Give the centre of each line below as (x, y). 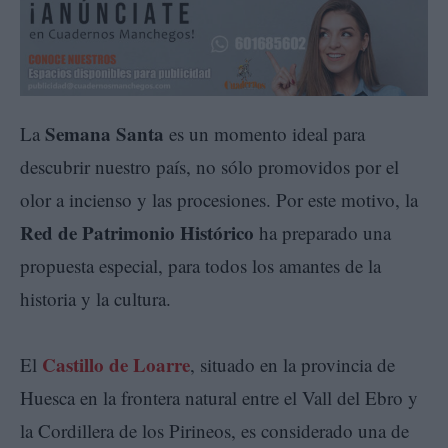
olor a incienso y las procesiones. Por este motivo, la (219, 199)
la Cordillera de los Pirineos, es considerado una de (214, 430)
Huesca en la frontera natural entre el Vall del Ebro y (219, 397)
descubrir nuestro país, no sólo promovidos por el (209, 166)
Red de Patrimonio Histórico (137, 232)
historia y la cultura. (101, 298)
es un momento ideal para (264, 133)
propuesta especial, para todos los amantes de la (200, 265)
